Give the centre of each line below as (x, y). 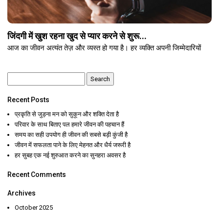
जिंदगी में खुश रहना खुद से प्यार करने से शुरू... (77, 36)
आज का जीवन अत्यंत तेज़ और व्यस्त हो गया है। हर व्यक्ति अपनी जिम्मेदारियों (104, 48)
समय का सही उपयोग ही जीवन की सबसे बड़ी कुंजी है (71, 135)
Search (18, 77)
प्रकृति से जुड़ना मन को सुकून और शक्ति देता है (67, 114)
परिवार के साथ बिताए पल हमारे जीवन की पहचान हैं (69, 125)
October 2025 (34, 208)
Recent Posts (28, 100)
